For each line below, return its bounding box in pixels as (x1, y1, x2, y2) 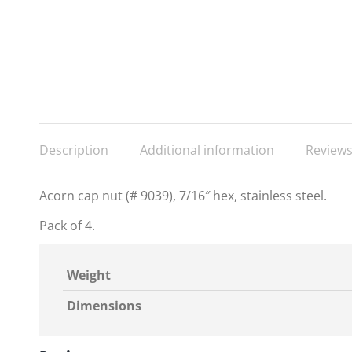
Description (39, 141, 108, 159)
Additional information (140, 141, 274, 159)
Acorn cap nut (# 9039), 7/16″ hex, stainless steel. (39, 187, 327, 204)
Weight (67, 266, 111, 284)
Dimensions (67, 297, 141, 314)
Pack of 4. (39, 217, 95, 234)
